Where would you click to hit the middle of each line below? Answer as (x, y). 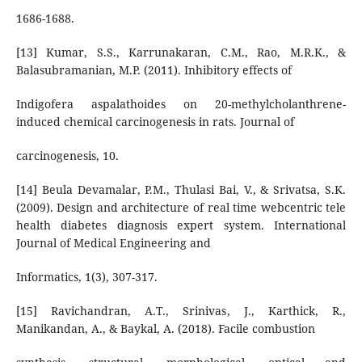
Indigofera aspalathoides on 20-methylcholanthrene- (181, 103)
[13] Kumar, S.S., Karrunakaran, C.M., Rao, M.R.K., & (181, 52)
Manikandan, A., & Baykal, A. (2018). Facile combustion (165, 328)
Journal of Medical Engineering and (113, 242)
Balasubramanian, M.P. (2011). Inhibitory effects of (154, 69)
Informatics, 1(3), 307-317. (86, 276)
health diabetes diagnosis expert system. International (181, 225)
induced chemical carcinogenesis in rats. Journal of (155, 121)
